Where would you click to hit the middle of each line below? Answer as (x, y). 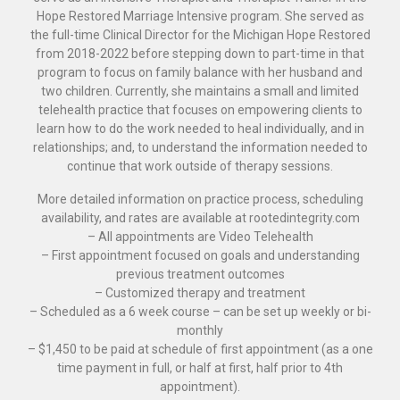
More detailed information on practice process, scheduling (200, 200)
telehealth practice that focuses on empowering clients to (200, 110)
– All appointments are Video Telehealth (200, 237)
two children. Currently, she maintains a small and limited (200, 92)
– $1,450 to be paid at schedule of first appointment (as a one (200, 350)
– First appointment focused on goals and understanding (200, 256)
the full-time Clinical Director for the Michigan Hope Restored (200, 35)
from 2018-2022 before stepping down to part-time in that (200, 54)
